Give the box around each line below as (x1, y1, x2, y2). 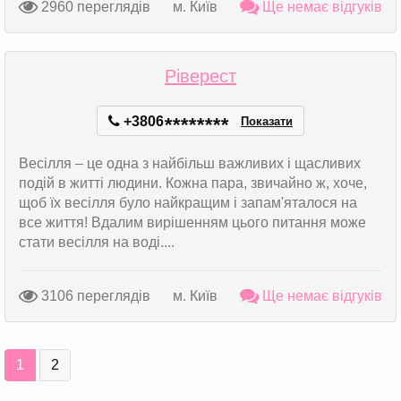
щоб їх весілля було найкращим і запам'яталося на (19, 195, 357, 210)
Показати (241, 115, 293, 128)
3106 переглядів (38, 287, 150, 303)
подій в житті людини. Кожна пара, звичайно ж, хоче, (19, 175, 367, 191)
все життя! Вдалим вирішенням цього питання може (19, 215, 366, 230)
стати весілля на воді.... (19, 235, 175, 250)
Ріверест (165, 66, 236, 86)
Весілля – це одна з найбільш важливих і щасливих (19, 156, 361, 171)
